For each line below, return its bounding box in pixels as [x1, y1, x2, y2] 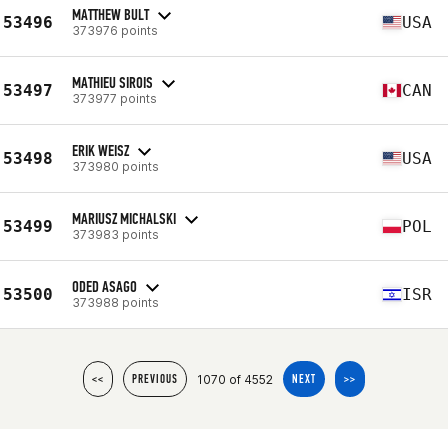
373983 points [72, 226, 159, 242]
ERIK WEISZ [72, 140, 129, 160]
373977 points [72, 90, 157, 106]
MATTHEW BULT [72, 4, 149, 24]
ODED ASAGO [72, 276, 137, 296]
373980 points [72, 158, 159, 174]
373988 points [72, 294, 159, 310]
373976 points [72, 22, 158, 38]
